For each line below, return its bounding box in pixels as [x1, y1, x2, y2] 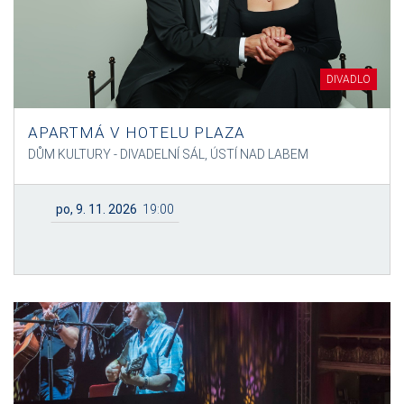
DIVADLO [326, 72, 371, 86]
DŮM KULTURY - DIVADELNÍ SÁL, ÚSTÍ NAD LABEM [28, 146, 308, 161]
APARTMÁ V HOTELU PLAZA [28, 123, 245, 142]
